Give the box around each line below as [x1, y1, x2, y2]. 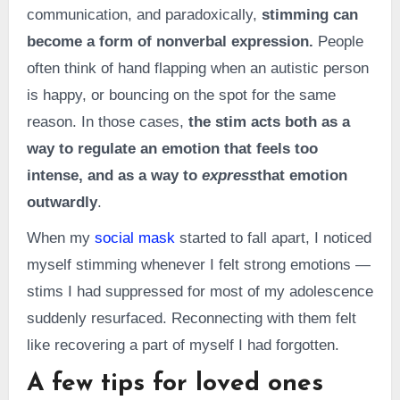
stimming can [261, 6, 358, 24]
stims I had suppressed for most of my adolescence [26, 283, 373, 301]
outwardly [26, 194, 97, 212]
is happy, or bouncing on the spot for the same [26, 87, 336, 104]
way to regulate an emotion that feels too [26, 140, 318, 158]
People [312, 33, 363, 51]
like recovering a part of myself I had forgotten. [26, 337, 339, 354]
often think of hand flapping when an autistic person [26, 60, 369, 78]
